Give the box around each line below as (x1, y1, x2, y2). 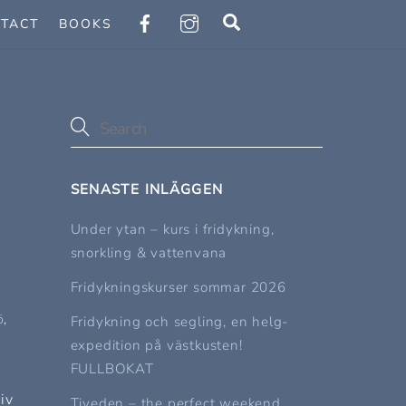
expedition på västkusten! (70, 336, 243, 355)
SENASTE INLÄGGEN (70, 179, 224, 198)
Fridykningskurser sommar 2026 (70, 277, 286, 296)
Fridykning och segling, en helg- (70, 313, 289, 332)
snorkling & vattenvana (70, 243, 227, 262)
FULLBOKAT (70, 360, 154, 379)
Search (239, 9, 297, 33)
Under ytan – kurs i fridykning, (70, 219, 275, 238)
